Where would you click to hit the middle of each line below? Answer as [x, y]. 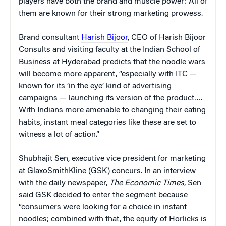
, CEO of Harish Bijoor [167, 38]
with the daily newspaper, [64, 183]
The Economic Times [147, 183]
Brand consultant [50, 38]
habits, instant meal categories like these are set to [107, 122]
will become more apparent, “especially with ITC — [108, 74]
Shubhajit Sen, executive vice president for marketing [112, 159]
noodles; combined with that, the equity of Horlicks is [113, 219]
